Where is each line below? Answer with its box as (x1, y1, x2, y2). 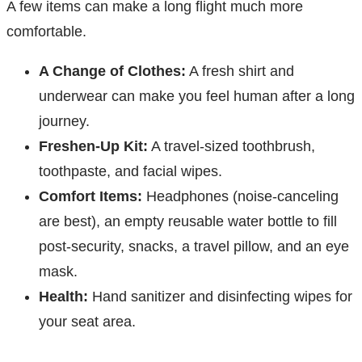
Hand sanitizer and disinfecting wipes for (88, 288, 352, 305)
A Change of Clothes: (39, 63, 186, 80)
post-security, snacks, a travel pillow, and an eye (39, 238, 349, 255)
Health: (39, 288, 88, 305)
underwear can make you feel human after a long (39, 88, 355, 105)
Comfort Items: (39, 188, 142, 205)
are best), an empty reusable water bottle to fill (39, 213, 337, 230)
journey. (39, 113, 90, 130)
